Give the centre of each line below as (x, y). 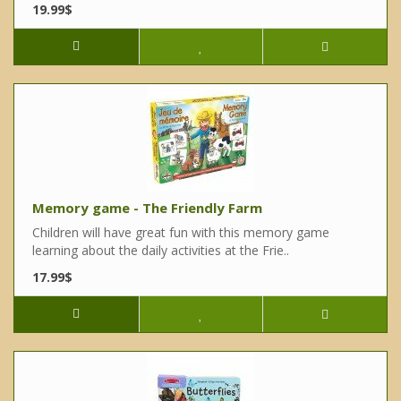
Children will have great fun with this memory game (181, 233)
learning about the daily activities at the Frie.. (161, 251)
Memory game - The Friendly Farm (147, 208)
